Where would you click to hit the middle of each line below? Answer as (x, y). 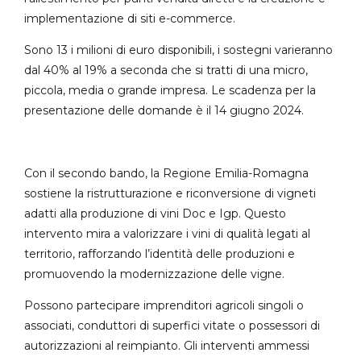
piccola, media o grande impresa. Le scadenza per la (170, 90)
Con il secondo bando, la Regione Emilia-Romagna (166, 173)
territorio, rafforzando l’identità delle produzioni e (160, 253)
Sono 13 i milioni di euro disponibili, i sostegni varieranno (178, 50)
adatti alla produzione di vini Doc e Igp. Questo (155, 213)
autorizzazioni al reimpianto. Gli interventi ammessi (167, 345)
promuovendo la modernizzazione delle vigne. (154, 274)
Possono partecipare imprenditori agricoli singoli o (164, 305)
